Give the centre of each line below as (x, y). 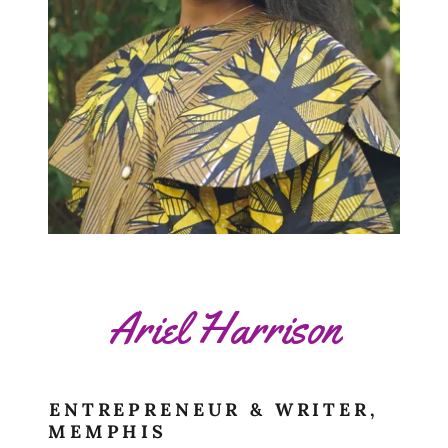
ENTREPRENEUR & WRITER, (214, 409)
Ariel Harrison (224, 327)
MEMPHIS (107, 431)
